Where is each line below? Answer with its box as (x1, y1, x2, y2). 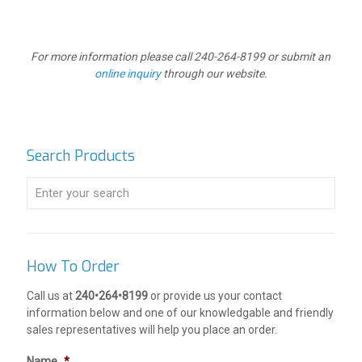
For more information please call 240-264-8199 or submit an (31, 50, 331, 63)
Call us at (27, 289, 75, 302)
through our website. (160, 67, 267, 80)
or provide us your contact (150, 289, 282, 302)
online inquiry (94, 67, 161, 80)
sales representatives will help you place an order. (27, 323, 277, 336)
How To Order (27, 257, 120, 276)
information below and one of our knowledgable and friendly (27, 306, 334, 319)
